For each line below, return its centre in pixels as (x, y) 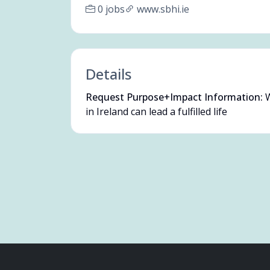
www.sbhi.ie (163, 9)
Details (108, 74)
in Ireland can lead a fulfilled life (156, 111)
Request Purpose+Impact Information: (174, 97)
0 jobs (111, 9)
